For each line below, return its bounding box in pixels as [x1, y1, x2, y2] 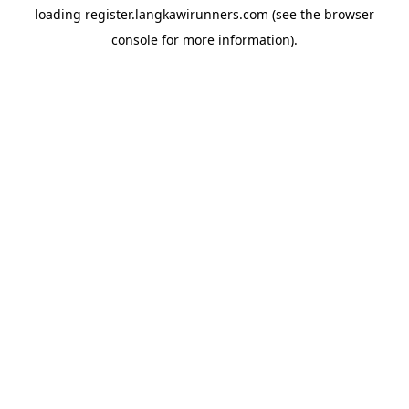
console [111, 31, 158, 48]
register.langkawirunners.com [85, 5, 268, 23]
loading [35, 5, 85, 23]
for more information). [158, 31, 298, 48]
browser [324, 5, 374, 23]
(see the [268, 5, 320, 23]
